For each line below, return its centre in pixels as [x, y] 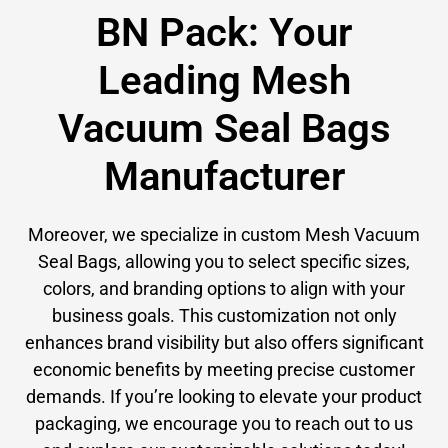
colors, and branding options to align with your [224, 289]
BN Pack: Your [224, 33]
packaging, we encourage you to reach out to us [224, 424]
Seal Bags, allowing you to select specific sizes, [224, 262]
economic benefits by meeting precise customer [224, 370]
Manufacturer [224, 177]
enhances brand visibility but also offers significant [224, 343]
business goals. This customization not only [224, 316]
